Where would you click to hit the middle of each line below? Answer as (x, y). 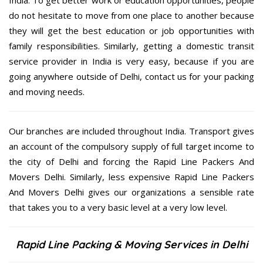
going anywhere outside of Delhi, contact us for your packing (131, 76)
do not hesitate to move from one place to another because (131, 15)
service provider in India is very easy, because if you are (131, 61)
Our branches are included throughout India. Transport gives (131, 131)
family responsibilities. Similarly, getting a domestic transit (131, 45)
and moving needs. (47, 91)
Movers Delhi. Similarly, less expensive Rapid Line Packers (131, 176)
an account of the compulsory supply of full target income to (131, 146)
